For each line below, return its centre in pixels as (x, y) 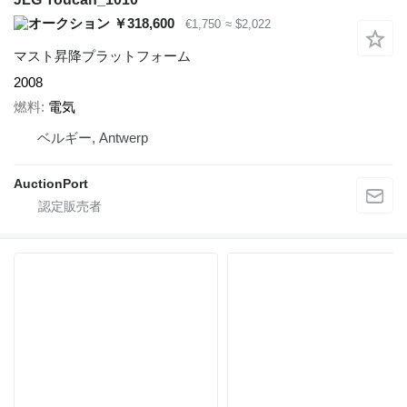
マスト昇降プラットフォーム (102, 56)
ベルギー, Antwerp (93, 137)
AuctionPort (51, 183)
